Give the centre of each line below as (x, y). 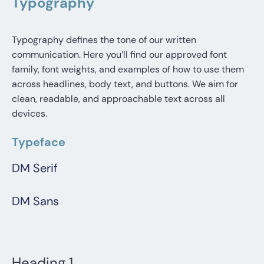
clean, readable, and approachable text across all (118, 99)
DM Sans (35, 201)
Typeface (39, 142)
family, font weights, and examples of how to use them (128, 70)
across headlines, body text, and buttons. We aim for (125, 84)
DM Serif (35, 168)
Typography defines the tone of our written (104, 40)
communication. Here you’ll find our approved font (119, 55)
